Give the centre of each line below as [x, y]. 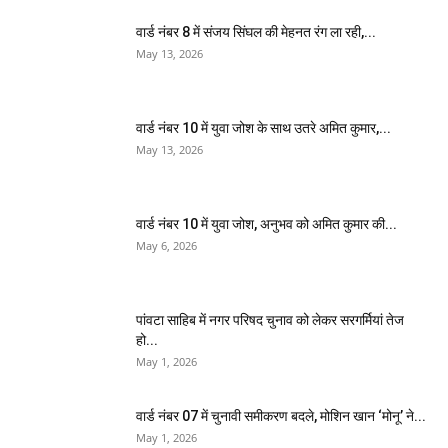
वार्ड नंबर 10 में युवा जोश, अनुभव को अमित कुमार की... [266, 224]
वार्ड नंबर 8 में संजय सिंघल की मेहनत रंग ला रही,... [256, 32]
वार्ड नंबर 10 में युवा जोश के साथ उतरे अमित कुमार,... [263, 128]
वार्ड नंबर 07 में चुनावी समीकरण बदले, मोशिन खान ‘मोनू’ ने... [281, 416]
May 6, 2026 [166, 246]
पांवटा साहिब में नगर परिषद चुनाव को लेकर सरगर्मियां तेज [270, 320]
